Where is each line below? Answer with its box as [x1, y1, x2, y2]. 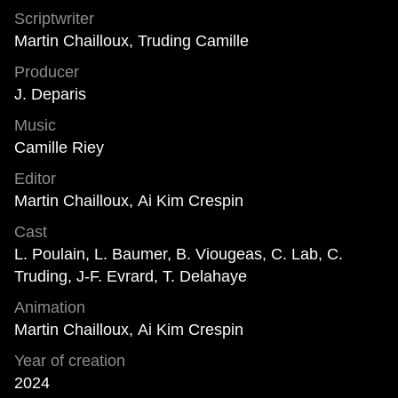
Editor [14, 170, 56, 188]
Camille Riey [14, 139, 104, 157]
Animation [14, 298, 85, 317]
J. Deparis [14, 85, 86, 104]
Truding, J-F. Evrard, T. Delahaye [14, 267, 247, 286]
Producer [14, 63, 79, 82]
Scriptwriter [14, 10, 94, 28]
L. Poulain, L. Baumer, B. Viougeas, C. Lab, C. [14, 245, 343, 264]
